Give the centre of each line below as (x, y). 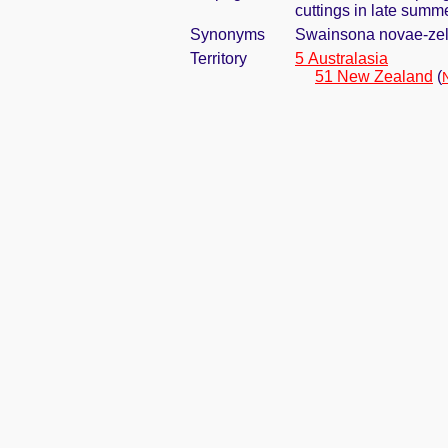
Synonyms (227, 34)
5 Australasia (341, 58)
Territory (218, 58)
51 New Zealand (374, 76)
